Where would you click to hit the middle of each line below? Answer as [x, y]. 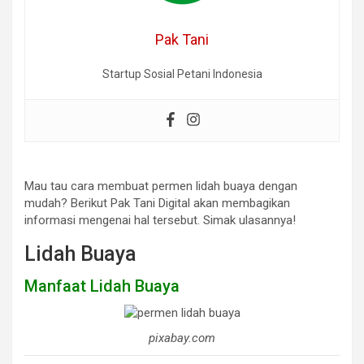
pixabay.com [182, 338]
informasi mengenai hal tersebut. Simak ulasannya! [160, 221]
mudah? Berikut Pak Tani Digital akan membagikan [157, 204]
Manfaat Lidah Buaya [102, 286]
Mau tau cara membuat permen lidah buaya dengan [161, 186]
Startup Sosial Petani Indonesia [182, 74]
